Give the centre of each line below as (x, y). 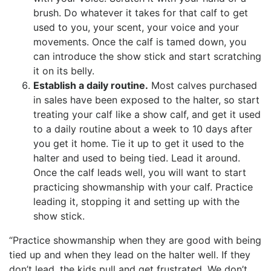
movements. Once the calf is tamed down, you (140, 42)
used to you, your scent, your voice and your (136, 28)
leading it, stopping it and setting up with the (136, 202)
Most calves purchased (203, 86)
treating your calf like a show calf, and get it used (147, 115)
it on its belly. (64, 71)
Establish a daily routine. (91, 86)
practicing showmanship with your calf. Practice (143, 187)
